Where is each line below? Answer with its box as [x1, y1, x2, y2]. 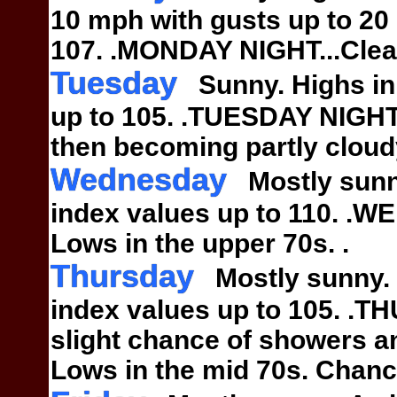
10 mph [51, 5, 151, 35]
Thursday [51, 259, 194, 295]
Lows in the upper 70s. [51, 229, 342, 259]
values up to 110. [127, 198, 346, 229]
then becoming [51, 132, 245, 162]
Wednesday [51, 162, 227, 198]
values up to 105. [127, 295, 347, 325]
